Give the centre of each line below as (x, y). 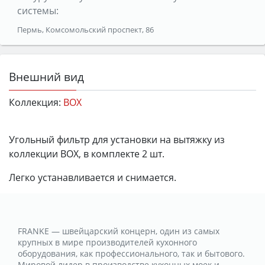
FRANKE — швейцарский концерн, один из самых (119, 231)
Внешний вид (46, 76)
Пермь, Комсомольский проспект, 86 (85, 29)
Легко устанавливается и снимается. (93, 177)
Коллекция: (35, 102)
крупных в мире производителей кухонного (107, 242)
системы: (38, 10)
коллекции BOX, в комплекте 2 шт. (87, 153)
